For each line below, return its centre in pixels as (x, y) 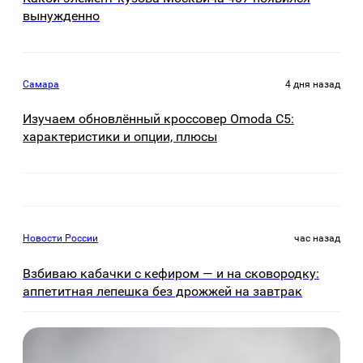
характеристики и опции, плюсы (120, 137)
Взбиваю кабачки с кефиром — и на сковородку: (171, 273)
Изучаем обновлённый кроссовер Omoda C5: (158, 119)
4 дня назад (313, 84)
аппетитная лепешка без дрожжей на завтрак (162, 291)
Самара (41, 84)
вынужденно (61, 15)
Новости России (60, 239)
